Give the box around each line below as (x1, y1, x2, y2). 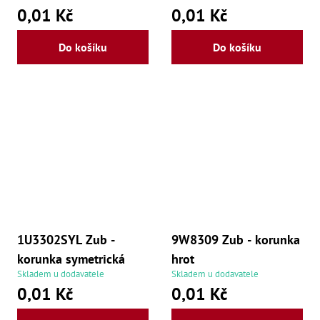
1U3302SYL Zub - (17, 231, 115, 248)
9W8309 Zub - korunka (171, 231, 300, 248)
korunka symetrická (17, 250, 125, 267)
